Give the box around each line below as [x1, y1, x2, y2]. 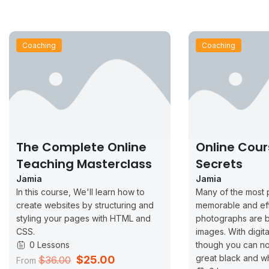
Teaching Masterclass [16, 156, 152, 173]
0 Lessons [29, 240, 70, 250]
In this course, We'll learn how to [16, 187, 145, 198]
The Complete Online [16, 139, 147, 156]
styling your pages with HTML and [16, 213, 151, 224]
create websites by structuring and [16, 200, 154, 211]
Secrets [196, 156, 243, 173]
